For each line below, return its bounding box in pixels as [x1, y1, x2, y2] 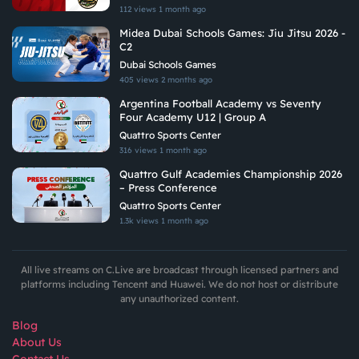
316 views [119, 145, 159, 156]
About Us [12, 335, 62, 350]
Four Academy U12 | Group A [119, 111, 266, 124]
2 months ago [161, 75, 212, 86]
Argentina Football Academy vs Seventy [119, 97, 321, 111]
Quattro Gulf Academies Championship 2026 [119, 167, 342, 181]
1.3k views [119, 216, 161, 227]
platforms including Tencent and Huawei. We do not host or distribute [21, 278, 338, 291]
